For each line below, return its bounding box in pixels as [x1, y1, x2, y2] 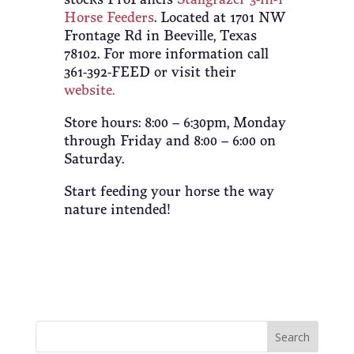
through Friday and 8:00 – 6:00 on [63, 130, 276, 150]
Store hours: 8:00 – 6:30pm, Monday [63, 112, 286, 132]
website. [63, 80, 115, 100]
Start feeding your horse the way [63, 181, 274, 201]
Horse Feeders [63, 7, 154, 27]
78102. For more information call [63, 43, 269, 63]
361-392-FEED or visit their [63, 62, 236, 81]
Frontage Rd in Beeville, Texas [63, 25, 257, 45]
